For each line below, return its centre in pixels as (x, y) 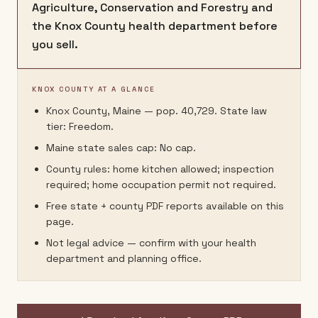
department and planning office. (124, 258)
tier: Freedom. (80, 126)
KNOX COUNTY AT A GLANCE (94, 89)
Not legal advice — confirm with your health (151, 243)
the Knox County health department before (155, 26)
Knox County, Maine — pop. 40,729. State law (157, 111)
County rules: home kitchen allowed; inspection (160, 169)
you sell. (55, 44)
